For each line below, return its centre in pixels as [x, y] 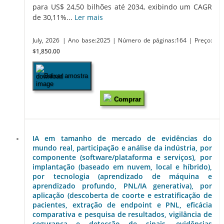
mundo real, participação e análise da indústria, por [122, 148]
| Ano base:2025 [87, 40]
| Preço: [200, 40]
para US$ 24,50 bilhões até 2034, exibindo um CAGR [122, 6]
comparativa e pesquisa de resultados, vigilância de [122, 214]
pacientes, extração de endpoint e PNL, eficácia [122, 205]
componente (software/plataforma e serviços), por [122, 157]
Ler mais [89, 17]
